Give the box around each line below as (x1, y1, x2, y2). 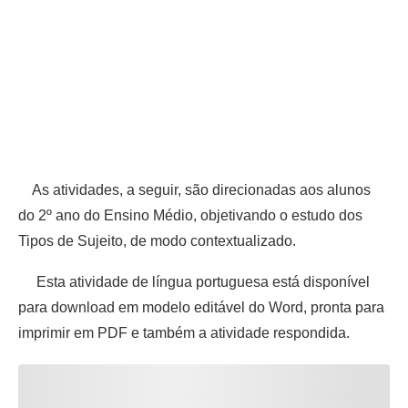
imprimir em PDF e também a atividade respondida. (18, 324, 357, 341)
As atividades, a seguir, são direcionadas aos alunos (18, 181, 371, 198)
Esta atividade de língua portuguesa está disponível (18, 273, 370, 290)
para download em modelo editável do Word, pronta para (18, 299, 384, 315)
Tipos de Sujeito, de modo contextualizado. (18, 232, 296, 249)
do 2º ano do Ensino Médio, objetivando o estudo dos (18, 207, 362, 223)
